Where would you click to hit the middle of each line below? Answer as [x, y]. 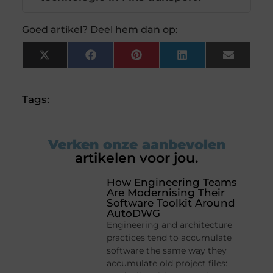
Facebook [122, 59]
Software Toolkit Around [171, 203]
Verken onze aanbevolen [136, 145]
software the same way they [167, 251]
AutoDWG [134, 214]
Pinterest [166, 59]
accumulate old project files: [167, 264]
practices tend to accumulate [169, 238]
